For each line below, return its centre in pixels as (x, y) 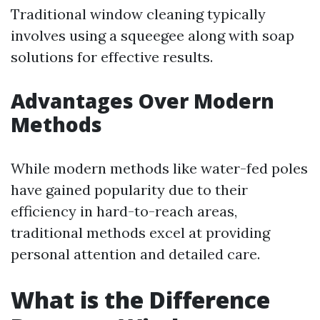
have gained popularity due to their (129, 190)
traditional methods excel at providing (140, 232)
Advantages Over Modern (142, 101)
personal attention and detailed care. (135, 254)
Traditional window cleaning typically (138, 14)
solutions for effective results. (112, 57)
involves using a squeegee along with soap (152, 35)
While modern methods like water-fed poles (159, 168)
